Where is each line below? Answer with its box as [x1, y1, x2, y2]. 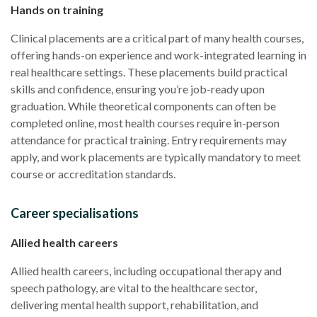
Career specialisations [11, 204, 139, 221]
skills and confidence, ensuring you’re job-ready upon [11, 81, 265, 96]
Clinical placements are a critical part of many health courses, [11, 30, 304, 45]
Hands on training [11, 2, 103, 16]
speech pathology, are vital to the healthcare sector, [11, 280, 257, 294]
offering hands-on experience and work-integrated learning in [11, 47, 306, 62]
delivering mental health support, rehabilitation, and [11, 297, 258, 311]
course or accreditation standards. [11, 166, 175, 180]
